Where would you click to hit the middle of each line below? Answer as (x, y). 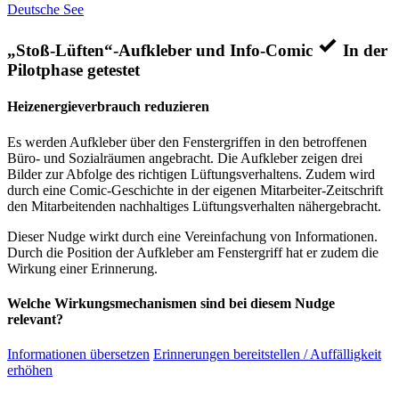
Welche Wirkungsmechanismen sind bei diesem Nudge (171, 303)
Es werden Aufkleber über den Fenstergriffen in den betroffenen (187, 142)
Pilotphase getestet (73, 70)
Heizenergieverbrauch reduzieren (108, 107)
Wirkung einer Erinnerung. (82, 268)
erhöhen (30, 370)
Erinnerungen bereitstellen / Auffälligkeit (267, 354)
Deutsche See (45, 10)
